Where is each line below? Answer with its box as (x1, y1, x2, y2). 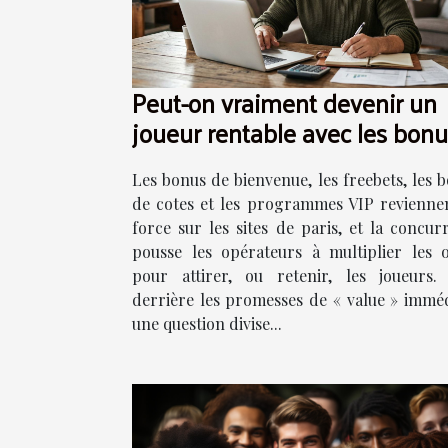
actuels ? (132, 139, 225, 185)
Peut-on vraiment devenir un (132, 79, 437, 125)
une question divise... (132, 312, 282, 334)
